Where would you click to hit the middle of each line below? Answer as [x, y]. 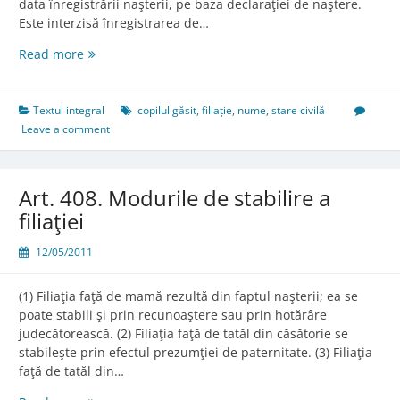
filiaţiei [51, 221]
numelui [108, 110]
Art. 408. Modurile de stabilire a [175, 198]
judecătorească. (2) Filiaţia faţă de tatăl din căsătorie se [183, 334]
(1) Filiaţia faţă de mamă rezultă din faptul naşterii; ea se [188, 296]
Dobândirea [118, 91]
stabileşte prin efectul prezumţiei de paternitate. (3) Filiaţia [196, 353]
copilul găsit [167, 111]
